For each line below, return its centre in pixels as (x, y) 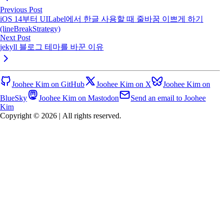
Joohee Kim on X (124, 84)
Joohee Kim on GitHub (48, 84)
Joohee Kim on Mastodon (79, 98)
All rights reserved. (92, 115)
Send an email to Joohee (168, 98)
